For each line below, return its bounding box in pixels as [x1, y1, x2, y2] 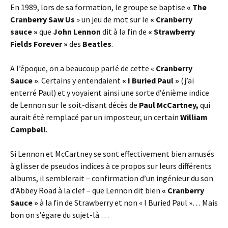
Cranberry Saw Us [10, 14, 75, 24]
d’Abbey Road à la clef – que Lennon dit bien [10, 185, 162, 195]
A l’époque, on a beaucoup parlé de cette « [10, 63, 156, 73]
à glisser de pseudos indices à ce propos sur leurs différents [10, 161, 212, 171]
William [180, 112, 208, 122]
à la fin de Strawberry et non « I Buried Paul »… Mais [38, 197, 218, 208]
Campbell [10, 124, 46, 134]
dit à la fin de [101, 26, 147, 37]
